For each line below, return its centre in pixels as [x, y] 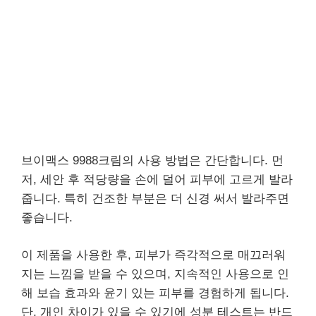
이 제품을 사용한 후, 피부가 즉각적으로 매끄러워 [153, 255]
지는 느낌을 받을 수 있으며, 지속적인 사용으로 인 [155, 274]
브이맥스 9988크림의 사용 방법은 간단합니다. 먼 [152, 160]
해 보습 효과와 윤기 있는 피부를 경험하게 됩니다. [155, 293]
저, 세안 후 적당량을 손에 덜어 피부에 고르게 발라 [157, 180]
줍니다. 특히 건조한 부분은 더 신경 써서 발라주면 [155, 199]
